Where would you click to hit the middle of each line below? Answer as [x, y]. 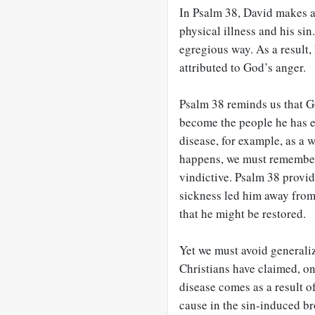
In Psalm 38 [208, 12]
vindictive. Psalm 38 [230, 177]
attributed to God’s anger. [243, 67]
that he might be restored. [243, 213]
